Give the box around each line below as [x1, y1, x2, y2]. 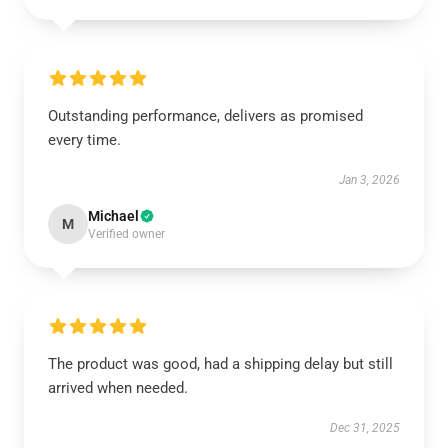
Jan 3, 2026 [339, 173, 400, 187]
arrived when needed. [48, 379, 188, 397]
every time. [48, 131, 121, 149]
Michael [88, 208, 139, 224]
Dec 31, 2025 [330, 421, 400, 435]
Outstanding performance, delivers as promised [48, 107, 363, 125]
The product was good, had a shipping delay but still [48, 355, 393, 373]
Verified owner [88, 227, 165, 241]
